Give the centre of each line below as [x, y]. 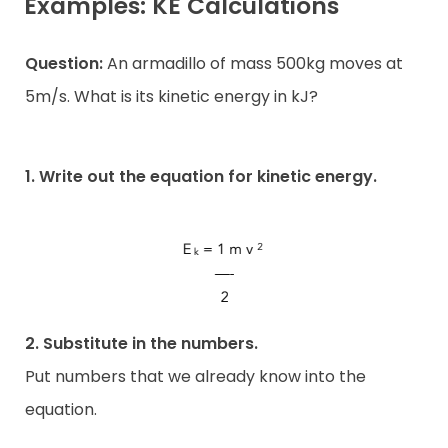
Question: [64, 63]
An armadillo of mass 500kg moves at [253, 63]
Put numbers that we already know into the [195, 376]
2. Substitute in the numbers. [141, 343]
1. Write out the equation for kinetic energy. [201, 176]
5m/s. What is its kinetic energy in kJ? [171, 96]
